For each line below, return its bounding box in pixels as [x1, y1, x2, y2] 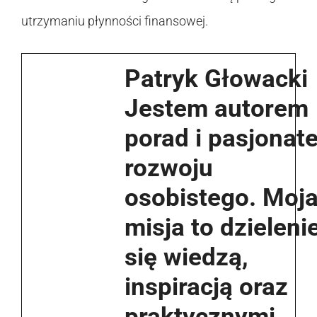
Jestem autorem [125, 93, 309, 123]
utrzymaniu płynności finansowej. [21, 13, 208, 28]
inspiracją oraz [125, 272, 288, 301]
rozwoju [125, 153, 213, 183]
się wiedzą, [125, 242, 248, 272]
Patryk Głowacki [125, 64, 308, 93]
